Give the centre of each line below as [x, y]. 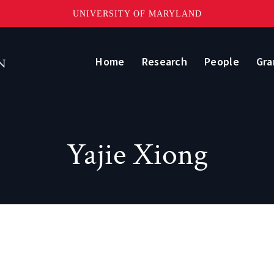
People [222, 61]
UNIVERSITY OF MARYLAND [137, 13]
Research [165, 61]
